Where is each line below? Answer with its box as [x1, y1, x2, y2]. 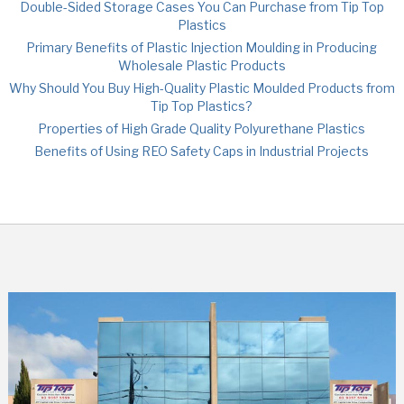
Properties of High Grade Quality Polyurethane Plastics [38, 120, 366, 136]
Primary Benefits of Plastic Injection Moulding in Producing [26, 39, 378, 55]
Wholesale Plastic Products [117, 57, 286, 73]
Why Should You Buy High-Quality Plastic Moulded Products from [8, 79, 395, 96]
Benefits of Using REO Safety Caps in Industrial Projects [34, 142, 370, 159]
